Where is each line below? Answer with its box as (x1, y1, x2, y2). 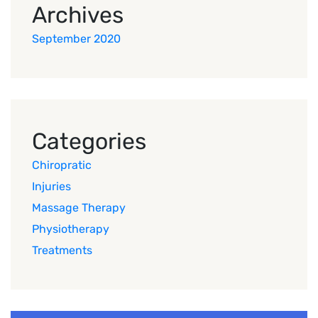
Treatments (32, 243, 92, 257)
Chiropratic (32, 158, 92, 172)
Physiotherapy (32, 221, 109, 236)
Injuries (32, 179, 71, 193)
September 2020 (32, 31, 121, 45)
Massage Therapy (32, 200, 126, 214)
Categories (32, 127, 146, 155)
